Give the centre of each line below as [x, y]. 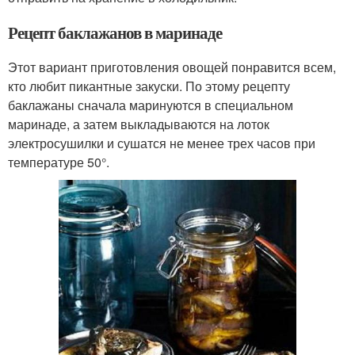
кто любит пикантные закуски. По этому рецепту [149, 86]
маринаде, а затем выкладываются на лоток [139, 124]
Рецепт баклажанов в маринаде [115, 32]
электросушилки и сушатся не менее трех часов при [162, 143]
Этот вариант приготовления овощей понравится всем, [172, 67]
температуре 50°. [59, 162]
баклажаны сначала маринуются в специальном [151, 105]
